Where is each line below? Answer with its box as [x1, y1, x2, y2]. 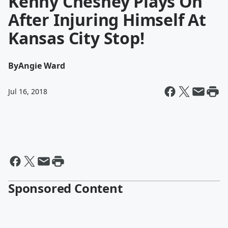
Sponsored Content [8, 180, 123, 196]
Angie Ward [18, 60, 65, 71]
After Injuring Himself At [8, 9, 206, 31]
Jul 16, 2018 [8, 87, 47, 96]
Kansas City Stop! [8, 27, 145, 49]
